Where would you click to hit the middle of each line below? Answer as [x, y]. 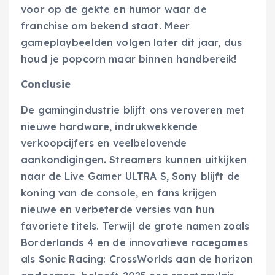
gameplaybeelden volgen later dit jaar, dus [131, 43]
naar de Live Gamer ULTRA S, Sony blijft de [130, 176]
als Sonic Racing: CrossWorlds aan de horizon [137, 259]
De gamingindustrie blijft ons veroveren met [133, 110]
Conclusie [46, 84]
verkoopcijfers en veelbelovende [104, 143]
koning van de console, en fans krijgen [119, 192]
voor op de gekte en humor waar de [114, 10]
